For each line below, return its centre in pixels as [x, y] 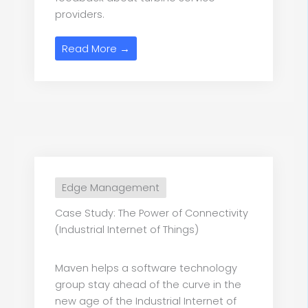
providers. [80, 15]
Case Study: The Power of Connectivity [152, 213]
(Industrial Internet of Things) [127, 230]
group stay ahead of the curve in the [148, 285]
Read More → [96, 49]
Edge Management [111, 188]
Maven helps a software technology [146, 268]
